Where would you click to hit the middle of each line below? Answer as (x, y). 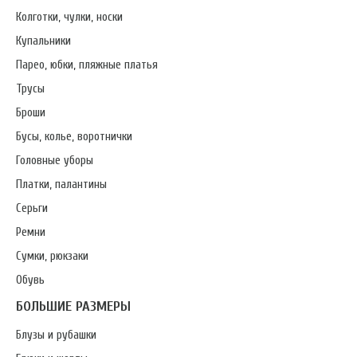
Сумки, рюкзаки (52, 256)
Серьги (32, 208)
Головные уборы (55, 161)
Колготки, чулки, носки (69, 17)
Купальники (43, 41)
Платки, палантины (61, 184)
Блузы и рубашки (56, 335)
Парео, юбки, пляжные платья (87, 65)
